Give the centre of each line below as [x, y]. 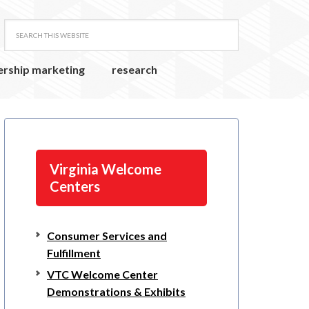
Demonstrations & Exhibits [116, 292]
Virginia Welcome [106, 169]
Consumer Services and [107, 236]
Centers [75, 187]
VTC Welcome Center [102, 275]
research [134, 69]
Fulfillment [74, 253]
